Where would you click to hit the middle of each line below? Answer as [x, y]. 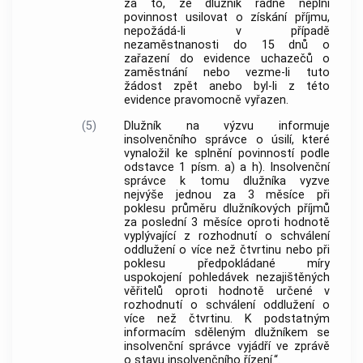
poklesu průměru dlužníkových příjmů [227, 209]
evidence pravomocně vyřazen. [207, 100]
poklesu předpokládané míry [227, 264]
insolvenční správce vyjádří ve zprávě [227, 347]
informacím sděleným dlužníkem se [227, 333]
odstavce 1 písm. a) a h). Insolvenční [227, 168]
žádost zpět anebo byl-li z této [227, 86]
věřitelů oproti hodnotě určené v [227, 292]
